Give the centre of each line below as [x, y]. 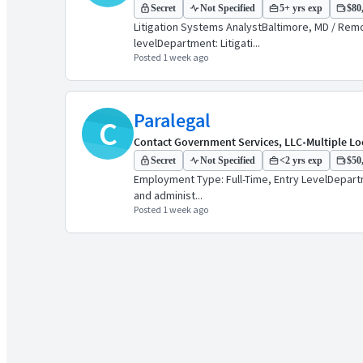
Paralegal [172, 120]
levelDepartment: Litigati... [197, 43]
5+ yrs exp [301, 8]
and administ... [168, 195]
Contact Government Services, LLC [218, 142]
